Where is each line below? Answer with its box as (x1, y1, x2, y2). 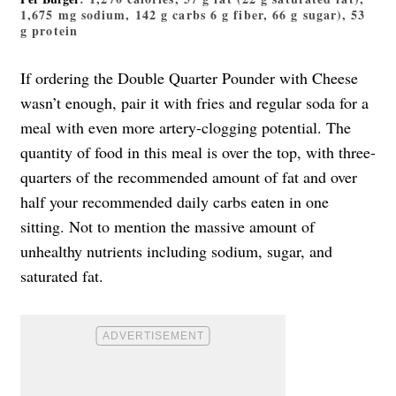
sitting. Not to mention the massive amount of (20, 215, 315, 237)
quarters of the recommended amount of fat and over (20, 165, 357, 187)
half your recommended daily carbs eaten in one (20, 190, 329, 212)
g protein (20, 20, 78, 40)
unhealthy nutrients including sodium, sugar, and (20, 240, 332, 262)
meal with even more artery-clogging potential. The (20, 116, 351, 138)
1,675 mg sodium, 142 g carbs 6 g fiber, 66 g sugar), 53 (20, 4, 366, 24)
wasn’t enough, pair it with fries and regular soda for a (20, 91, 369, 113)
